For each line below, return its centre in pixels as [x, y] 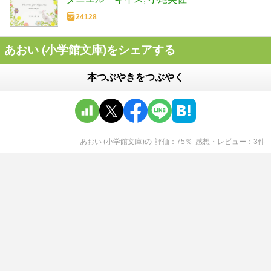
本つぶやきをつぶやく [135, 77]
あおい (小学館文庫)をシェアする [90, 50]
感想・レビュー [221, 142]
